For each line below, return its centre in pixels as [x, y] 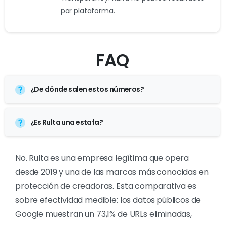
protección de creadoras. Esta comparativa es [106, 186]
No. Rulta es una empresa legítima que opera [102, 158]
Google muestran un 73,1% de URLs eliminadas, [103, 214]
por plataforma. [88, 11]
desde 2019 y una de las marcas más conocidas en [112, 172]
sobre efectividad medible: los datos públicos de [108, 200]
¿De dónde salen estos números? [87, 90]
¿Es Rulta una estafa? [67, 122]
